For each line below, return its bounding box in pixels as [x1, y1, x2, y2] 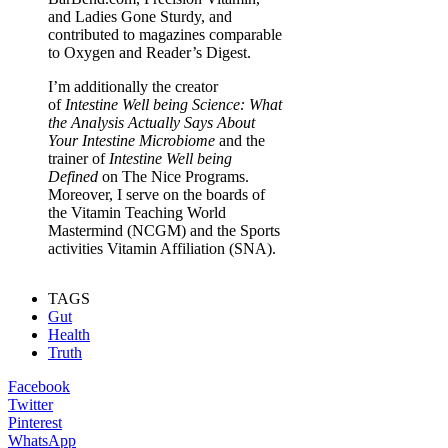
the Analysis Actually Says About [48, 114, 255, 132]
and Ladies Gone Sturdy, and [48, 8, 232, 26]
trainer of [48, 150, 109, 168]
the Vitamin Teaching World [48, 204, 226, 222]
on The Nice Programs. [98, 168, 249, 186]
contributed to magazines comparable [48, 26, 282, 44]
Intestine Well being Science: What [65, 96, 282, 114]
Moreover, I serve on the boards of [48, 186, 265, 204]
